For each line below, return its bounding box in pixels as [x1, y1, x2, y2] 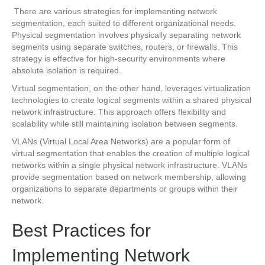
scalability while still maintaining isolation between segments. [12, 118, 238, 128]
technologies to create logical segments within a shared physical [12, 95, 251, 105]
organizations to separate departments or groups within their [12, 183, 238, 193]
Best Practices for [12, 220, 151, 240]
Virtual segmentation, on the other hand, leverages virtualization [12, 83, 251, 93]
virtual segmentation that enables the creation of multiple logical [12, 148, 250, 158]
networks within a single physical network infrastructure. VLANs [12, 160, 247, 170]
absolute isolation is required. [12, 65, 121, 75]
